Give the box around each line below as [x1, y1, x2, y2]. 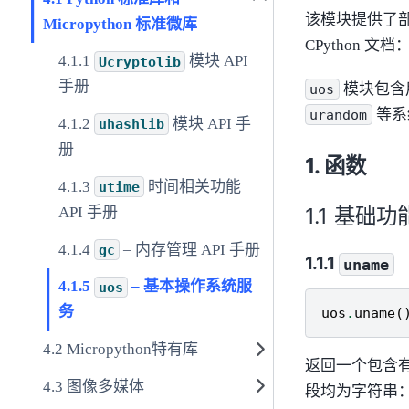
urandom [309, 106, 368, 123]
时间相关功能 [144, 177, 242, 195]
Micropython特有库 [66, 341, 198, 359]
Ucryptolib [99, 53, 181, 70]
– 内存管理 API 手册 [120, 240, 261, 258]
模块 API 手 [169, 115, 252, 133]
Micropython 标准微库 [42, 15, 197, 33]
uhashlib [99, 116, 164, 133]
